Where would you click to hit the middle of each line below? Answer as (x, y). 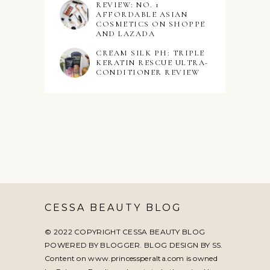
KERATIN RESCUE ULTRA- (152, 62)
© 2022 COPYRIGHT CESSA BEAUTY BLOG (125, 231)
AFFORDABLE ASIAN (142, 14)
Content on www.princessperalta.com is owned (131, 258)
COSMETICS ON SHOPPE (151, 24)
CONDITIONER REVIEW (148, 72)
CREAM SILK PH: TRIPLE (150, 53)
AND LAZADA (125, 33)
